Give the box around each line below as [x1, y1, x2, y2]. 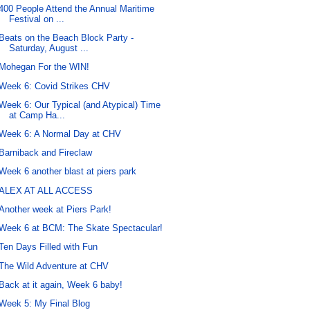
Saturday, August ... [9, 43, 89, 54]
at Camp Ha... [9, 109, 66, 120]
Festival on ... [9, 13, 65, 24]
